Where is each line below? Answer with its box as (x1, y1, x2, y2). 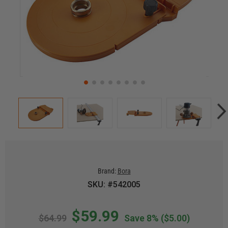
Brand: (97, 167, 116, 175)
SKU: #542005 (88, 180, 140, 189)
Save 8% (124, 213, 159, 223)
